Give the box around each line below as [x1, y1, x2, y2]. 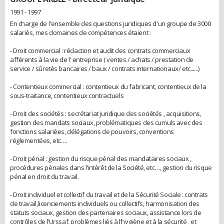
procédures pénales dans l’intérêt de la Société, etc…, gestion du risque [10, 163, 212, 172]
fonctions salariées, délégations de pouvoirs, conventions [10, 127, 174, 136]
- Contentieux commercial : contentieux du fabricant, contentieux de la [10, 82, 206, 91]
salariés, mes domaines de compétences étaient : [10, 28, 151, 37]
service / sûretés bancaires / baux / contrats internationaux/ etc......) [10, 64, 199, 73]
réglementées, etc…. [10, 136, 68, 145]
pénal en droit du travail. [10, 172, 79, 181]
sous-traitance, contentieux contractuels [10, 91, 124, 100]
